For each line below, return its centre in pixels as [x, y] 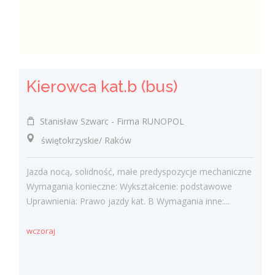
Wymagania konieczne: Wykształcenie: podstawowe [130, 186]
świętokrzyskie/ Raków [79, 140]
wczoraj [41, 231]
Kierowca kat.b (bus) [102, 86]
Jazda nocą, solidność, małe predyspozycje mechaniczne [139, 172]
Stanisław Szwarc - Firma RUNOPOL [110, 121]
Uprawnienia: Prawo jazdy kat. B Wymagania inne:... [128, 201]
